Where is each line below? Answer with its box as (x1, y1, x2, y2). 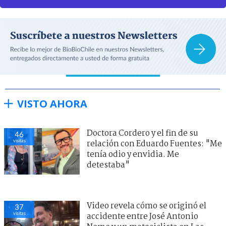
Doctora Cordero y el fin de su (87, 127, 198, 140)
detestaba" (87, 158, 130, 172)
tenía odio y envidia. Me (87, 148, 179, 161)
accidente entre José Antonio (87, 210, 198, 223)
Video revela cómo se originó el (87, 199, 206, 212)
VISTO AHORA (17, 96, 87, 110)
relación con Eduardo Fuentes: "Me (87, 137, 222, 150)
